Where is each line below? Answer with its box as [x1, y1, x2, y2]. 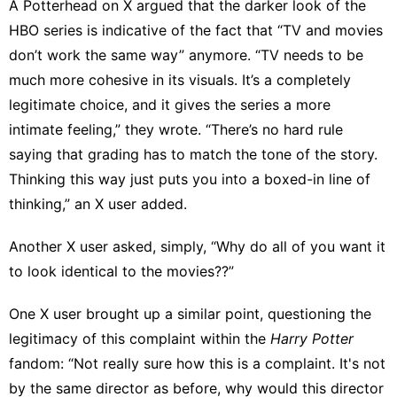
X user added [95, 194, 183, 213]
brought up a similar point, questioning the [82, 304, 371, 323]
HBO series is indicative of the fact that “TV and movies [9, 20, 383, 39]
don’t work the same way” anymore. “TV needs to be [9, 45, 363, 64]
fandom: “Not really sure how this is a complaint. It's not [9, 354, 385, 372]
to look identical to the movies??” [9, 261, 234, 280]
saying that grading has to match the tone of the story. [9, 144, 378, 163]
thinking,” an [9, 194, 95, 213]
